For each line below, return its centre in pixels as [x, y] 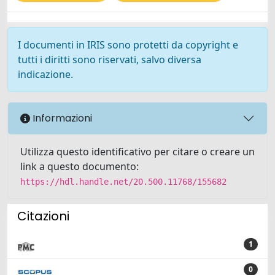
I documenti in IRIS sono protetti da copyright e [128, 45]
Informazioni [61, 118]
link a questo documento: [79, 166]
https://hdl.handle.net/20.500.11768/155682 [123, 181]
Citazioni [43, 216]
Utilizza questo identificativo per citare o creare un [137, 151]
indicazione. [45, 74]
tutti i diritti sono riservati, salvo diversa [110, 59]
